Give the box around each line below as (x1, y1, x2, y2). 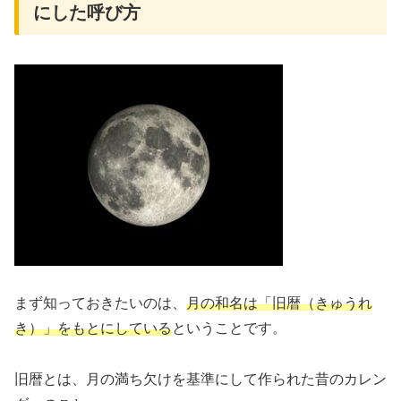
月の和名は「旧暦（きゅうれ (186, 295, 372, 311)
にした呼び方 (33, 3, 141, 23)
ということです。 (172, 320, 286, 337)
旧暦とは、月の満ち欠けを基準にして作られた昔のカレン (14, 371, 387, 388)
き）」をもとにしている (14, 320, 172, 337)
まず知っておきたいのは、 (14, 295, 186, 311)
